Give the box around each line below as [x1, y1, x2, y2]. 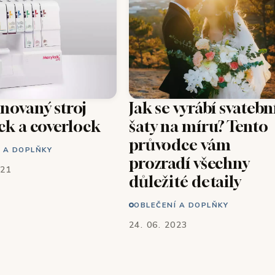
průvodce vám [129, 134, 231, 154]
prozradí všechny [129, 153, 250, 172]
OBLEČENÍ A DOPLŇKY [134, 199, 229, 209]
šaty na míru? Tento [129, 116, 268, 136]
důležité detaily [129, 171, 241, 191]
